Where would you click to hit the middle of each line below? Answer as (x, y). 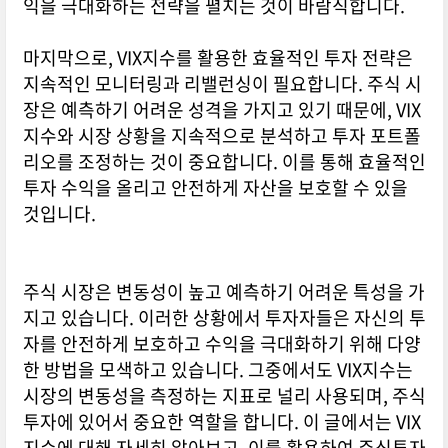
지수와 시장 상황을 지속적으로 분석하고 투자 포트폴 (221, 136)
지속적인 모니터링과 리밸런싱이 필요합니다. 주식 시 (222, 84)
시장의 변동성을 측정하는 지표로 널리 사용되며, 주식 (224, 396)
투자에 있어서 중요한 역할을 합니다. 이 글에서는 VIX (221, 422)
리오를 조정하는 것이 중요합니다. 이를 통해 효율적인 (224, 162)
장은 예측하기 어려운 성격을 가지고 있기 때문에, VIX (221, 110)
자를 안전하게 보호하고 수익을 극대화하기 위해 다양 (221, 344)
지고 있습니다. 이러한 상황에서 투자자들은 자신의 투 (224, 318)
